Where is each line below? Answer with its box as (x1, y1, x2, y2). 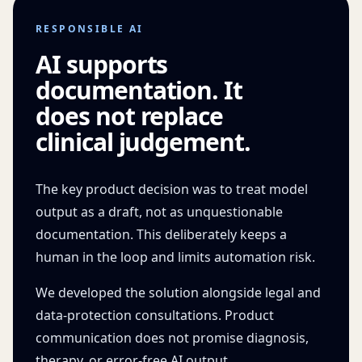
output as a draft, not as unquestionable (36, 203, 283, 221)
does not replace (36, 99, 224, 133)
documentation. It (36, 74, 243, 107)
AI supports (36, 48, 168, 81)
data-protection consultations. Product (36, 306, 274, 324)
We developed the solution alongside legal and (36, 284, 321, 301)
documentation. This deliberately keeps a (36, 225, 287, 243)
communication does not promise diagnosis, (36, 329, 309, 347)
